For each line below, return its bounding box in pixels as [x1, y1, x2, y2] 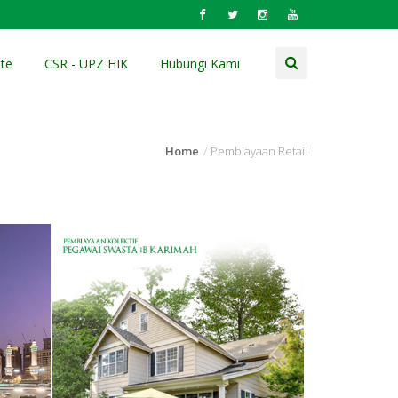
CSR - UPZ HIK [44, 55, 128, 72]
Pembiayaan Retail [211, 143, 307, 159]
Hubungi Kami [160, 55, 240, 72]
